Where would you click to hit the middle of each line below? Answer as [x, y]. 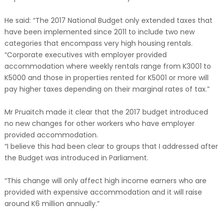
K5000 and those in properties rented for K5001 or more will [106, 77]
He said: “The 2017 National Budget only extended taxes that [108, 20]
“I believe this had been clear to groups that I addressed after [111, 146]
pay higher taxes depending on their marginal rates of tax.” [107, 89]
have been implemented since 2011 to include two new [99, 32]
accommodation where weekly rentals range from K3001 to [108, 66]
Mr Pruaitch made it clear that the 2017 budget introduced [106, 112]
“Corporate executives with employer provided [85, 55]
